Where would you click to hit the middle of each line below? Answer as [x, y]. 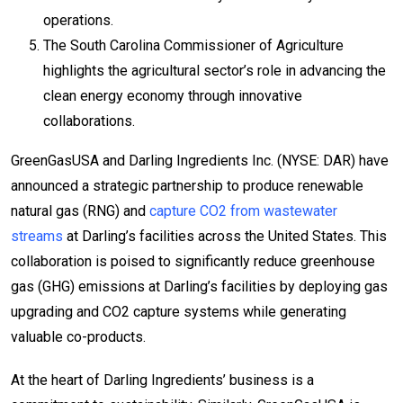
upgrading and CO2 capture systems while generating [179, 311]
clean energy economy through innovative [173, 95]
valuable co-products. [78, 336]
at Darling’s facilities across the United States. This [225, 236]
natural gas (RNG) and [80, 210]
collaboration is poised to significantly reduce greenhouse [193, 261]
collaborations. [89, 121]
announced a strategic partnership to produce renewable [187, 185]
